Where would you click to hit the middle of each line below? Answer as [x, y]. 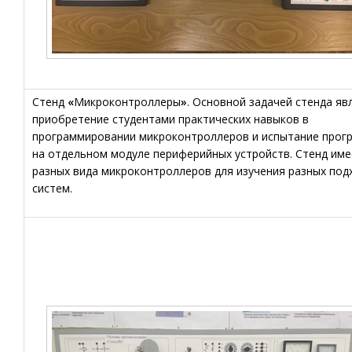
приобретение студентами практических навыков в [170, 119]
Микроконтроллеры [127, 102]
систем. [52, 188]
